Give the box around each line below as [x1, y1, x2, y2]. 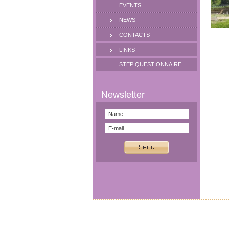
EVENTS [119, 2, 141, 8]
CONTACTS [119, 32, 150, 38]
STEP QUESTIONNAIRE [119, 61, 181, 67]
